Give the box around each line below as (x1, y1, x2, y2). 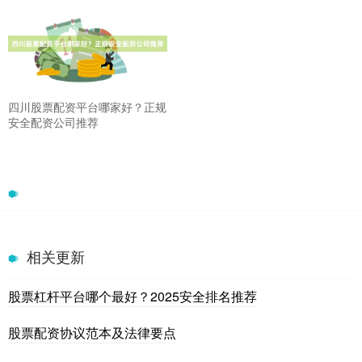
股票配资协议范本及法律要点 (8, 322, 176, 342)
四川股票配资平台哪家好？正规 (8, 98, 166, 115)
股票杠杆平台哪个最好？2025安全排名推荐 (8, 286, 257, 305)
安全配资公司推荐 (8, 113, 99, 130)
